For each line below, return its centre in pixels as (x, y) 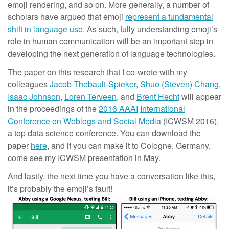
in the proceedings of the (53, 108)
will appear (200, 96)
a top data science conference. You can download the (104, 133)
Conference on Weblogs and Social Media (84, 121)
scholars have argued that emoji (66, 16)
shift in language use (45, 29)
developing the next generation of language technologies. (111, 53)
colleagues (29, 84)
